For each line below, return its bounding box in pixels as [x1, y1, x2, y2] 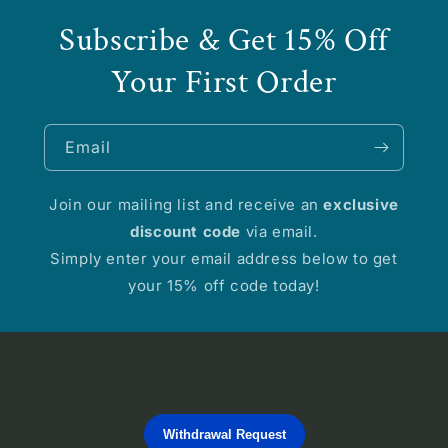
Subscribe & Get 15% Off [58, 19, 390, 63]
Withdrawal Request [162, 427, 286, 443]
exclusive [323, 195, 399, 215]
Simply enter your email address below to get [50, 249, 398, 269]
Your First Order [111, 61, 337, 105]
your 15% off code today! [128, 276, 320, 296]
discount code [130, 222, 242, 242]
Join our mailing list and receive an [49, 195, 324, 215]
